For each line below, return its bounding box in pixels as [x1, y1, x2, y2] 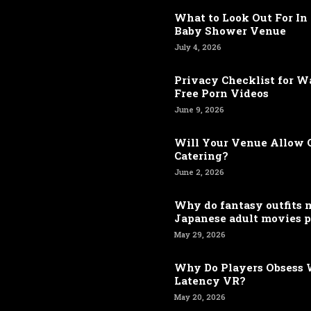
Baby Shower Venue [174, 24, 286, 37]
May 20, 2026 [174, 292, 226, 302]
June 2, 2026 [174, 167, 224, 177]
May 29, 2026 [174, 229, 226, 239]
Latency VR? [174, 274, 246, 287]
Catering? [174, 149, 228, 162]
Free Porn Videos [174, 86, 269, 100]
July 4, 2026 [174, 42, 221, 52]
